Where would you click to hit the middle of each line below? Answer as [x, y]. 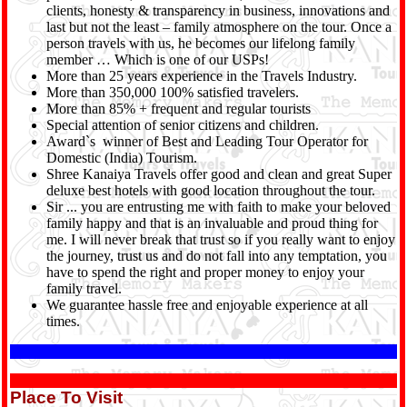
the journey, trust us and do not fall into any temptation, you [217, 256]
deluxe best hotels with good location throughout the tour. [211, 190]
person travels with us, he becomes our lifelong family [201, 43]
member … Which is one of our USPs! [158, 60]
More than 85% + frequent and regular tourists [179, 109]
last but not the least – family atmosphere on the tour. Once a [219, 27]
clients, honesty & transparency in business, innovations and [218, 10]
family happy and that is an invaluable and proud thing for [212, 223]
